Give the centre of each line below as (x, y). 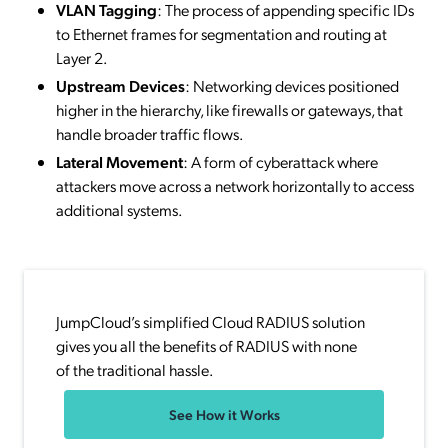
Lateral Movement (119, 161)
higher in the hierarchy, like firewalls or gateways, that (229, 109)
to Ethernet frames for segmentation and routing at (221, 33)
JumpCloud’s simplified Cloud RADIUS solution (210, 321)
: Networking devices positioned (292, 85)
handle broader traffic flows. (149, 133)
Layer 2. (81, 57)
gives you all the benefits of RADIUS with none (206, 345)
